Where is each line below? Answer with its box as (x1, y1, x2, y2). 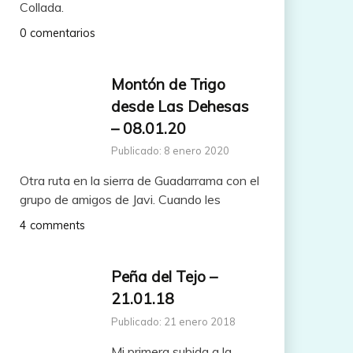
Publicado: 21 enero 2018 (110, 315, 236, 329)
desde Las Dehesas (110, 96, 249, 116)
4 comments (19, 218, 85, 233)
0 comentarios (19, 25, 95, 40)
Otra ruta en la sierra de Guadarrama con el (19, 173, 259, 189)
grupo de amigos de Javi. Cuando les (19, 191, 221, 208)
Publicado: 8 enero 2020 (110, 144, 229, 158)
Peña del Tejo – (110, 267, 217, 287)
